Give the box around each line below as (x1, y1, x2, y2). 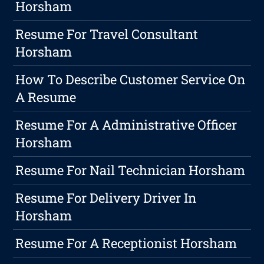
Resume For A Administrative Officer (15, 116, 237, 134)
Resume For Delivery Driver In (15, 189, 197, 207)
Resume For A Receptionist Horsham (15, 235, 237, 252)
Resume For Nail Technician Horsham (15, 161, 246, 179)
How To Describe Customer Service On (15, 71, 246, 88)
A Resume (15, 88, 77, 106)
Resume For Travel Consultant (15, 25, 199, 43)
